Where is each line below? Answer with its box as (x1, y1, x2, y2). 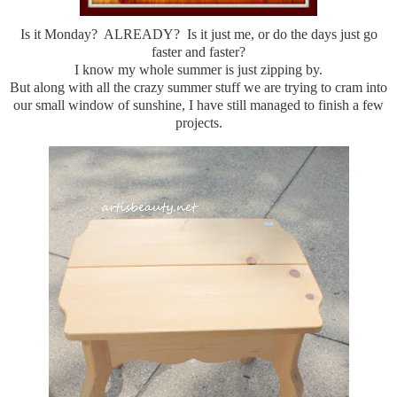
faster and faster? (152, 43, 245, 59)
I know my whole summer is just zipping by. (74, 61, 323, 77)
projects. (175, 114, 222, 130)
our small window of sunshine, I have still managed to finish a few (13, 97, 384, 113)
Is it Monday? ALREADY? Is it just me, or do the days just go (19, 26, 378, 42)
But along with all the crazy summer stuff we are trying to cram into (10, 79, 387, 95)
